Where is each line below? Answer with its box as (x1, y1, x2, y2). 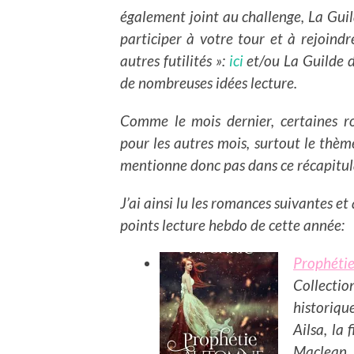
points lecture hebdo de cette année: (120, 215, 345, 234)
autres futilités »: (120, 51, 229, 70)
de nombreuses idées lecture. (120, 73, 300, 92)
